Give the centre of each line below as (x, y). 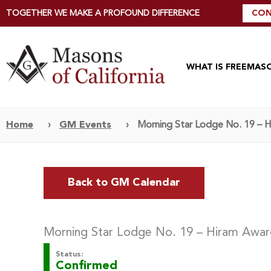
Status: (69, 254)
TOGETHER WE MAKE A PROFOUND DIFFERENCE (103, 13)
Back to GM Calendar (124, 182)
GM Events (85, 125)
